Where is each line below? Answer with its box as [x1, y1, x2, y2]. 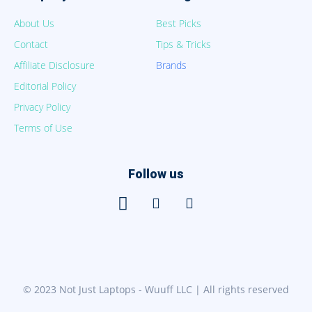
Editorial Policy [14, 79, 76, 93]
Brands [156, 58, 187, 72]
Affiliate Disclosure [14, 58, 95, 72]
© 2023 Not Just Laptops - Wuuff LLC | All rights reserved [23, 282, 289, 296]
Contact [14, 38, 48, 52]
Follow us [128, 166, 184, 182]
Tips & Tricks [156, 38, 211, 52]
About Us [14, 17, 54, 31]
